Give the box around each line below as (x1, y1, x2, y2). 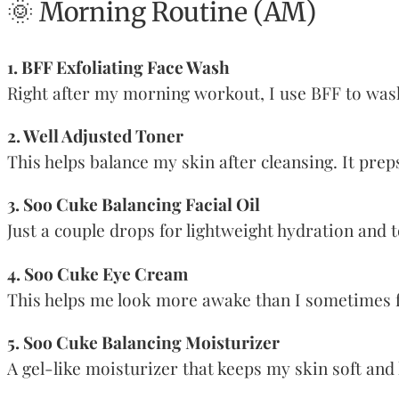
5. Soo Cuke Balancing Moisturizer (7, 330, 280, 354)
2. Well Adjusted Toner (7, 124, 183, 148)
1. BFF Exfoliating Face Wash (7, 55, 230, 79)
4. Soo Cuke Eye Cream (7, 261, 188, 285)
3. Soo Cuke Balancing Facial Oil (7, 192, 260, 216)
